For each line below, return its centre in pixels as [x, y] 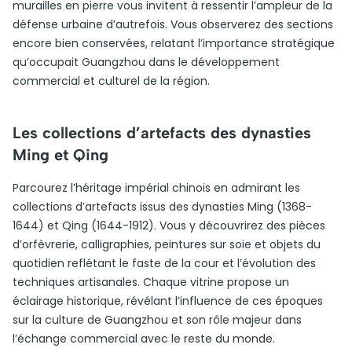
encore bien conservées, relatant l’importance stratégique [174, 43]
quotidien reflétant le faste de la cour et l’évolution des [164, 263]
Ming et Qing [60, 155]
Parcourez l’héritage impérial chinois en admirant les [156, 188]
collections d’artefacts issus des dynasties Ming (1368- [162, 207]
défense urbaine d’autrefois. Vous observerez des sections [173, 24]
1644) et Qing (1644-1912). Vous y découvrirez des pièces [169, 225]
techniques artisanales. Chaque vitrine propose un [151, 282]
